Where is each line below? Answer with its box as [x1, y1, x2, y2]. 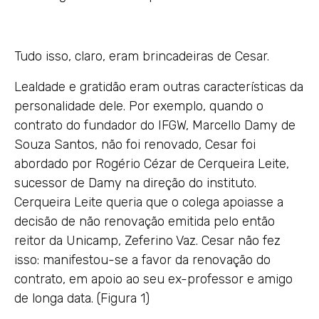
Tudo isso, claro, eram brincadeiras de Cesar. [14, 48, 269, 64]
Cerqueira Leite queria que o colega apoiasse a [14, 194, 283, 210]
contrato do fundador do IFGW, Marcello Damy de [14, 117, 296, 133]
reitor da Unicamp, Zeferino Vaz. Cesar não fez [14, 233, 281, 249]
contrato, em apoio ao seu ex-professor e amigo [14, 271, 293, 287]
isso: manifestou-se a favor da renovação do [14, 252, 271, 268]
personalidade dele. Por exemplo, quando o [14, 98, 263, 114]
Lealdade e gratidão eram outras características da [14, 79, 303, 95]
